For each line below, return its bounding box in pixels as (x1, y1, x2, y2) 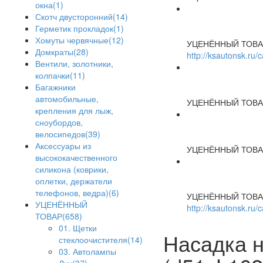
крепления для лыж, (35, 104, 113, 117)
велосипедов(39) (35, 128, 100, 140)
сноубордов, (35, 116, 83, 129)
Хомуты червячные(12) (35, 34, 124, 46)
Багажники (35, 81, 76, 93)
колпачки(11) (35, 69, 85, 82)
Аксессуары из (35, 140, 91, 152)
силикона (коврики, (35, 163, 109, 176)
